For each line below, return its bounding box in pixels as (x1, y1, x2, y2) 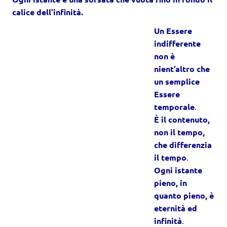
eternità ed (154, 202, 197, 213)
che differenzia (154, 139, 212, 150)
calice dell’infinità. (12, 6, 83, 17)
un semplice (154, 75, 200, 87)
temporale (154, 101, 195, 112)
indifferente (154, 37, 201, 49)
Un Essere (154, 25, 192, 36)
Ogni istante (154, 164, 202, 175)
